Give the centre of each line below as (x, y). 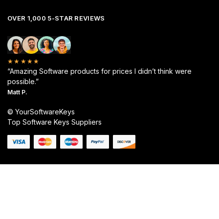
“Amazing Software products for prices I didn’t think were (99, 71)
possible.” (23, 81)
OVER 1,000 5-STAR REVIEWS (56, 18)
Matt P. (17, 92)
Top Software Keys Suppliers (55, 122)
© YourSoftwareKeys (41, 111)
